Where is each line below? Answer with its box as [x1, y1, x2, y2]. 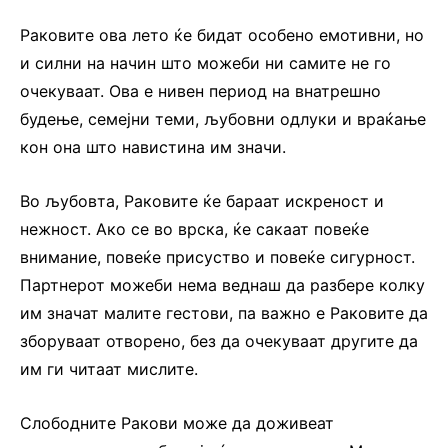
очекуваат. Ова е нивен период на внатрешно [20, 80, 381, 101]
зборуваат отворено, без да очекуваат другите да [20, 330, 418, 351]
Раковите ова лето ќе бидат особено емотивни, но [20, 24, 424, 45]
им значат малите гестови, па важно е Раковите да [20, 302, 428, 323]
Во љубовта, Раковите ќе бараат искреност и [20, 190, 384, 211]
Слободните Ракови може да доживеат [20, 412, 334, 433]
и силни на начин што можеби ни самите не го [20, 52, 391, 73]
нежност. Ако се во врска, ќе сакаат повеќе [20, 218, 369, 239]
